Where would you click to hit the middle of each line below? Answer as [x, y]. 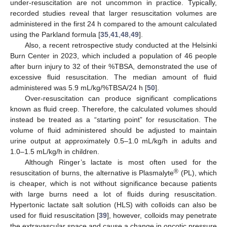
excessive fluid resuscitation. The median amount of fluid [113, 77]
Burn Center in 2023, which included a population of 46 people [113, 56]
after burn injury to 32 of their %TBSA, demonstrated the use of [113, 67]
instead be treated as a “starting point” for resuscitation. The [113, 120]
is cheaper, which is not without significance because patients [113, 184]
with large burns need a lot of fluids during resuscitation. [113, 194]
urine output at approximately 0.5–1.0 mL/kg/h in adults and [113, 141]
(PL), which [198, 173]
